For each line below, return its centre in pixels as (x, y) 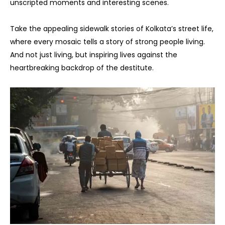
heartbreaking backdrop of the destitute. (82, 68)
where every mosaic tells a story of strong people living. (107, 42)
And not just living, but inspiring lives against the (94, 55)
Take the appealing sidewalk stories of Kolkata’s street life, (112, 29)
